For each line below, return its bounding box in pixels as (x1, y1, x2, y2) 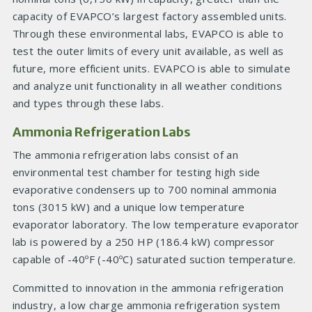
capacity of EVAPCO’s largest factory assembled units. (12, 9, 287, 23)
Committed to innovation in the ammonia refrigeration (12, 281, 284, 295)
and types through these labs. (12, 96, 164, 110)
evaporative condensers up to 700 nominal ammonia (12, 182, 277, 196)
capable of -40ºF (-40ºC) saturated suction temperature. (12, 252, 296, 266)
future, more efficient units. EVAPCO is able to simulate (12, 61, 290, 75)
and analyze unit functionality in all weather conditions (12, 79, 282, 93)
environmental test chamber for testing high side (12, 165, 260, 179)
